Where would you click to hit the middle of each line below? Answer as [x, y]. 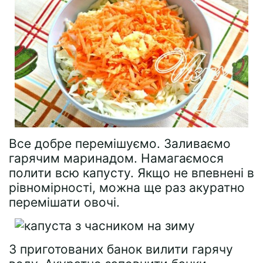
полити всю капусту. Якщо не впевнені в [131, 173]
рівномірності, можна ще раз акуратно [127, 187]
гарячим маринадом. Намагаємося [116, 158]
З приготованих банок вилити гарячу [121, 249]
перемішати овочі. [64, 202]
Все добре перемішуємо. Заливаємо [120, 143]
